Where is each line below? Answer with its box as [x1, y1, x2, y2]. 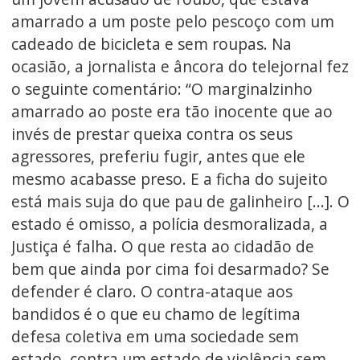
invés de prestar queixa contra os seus [10, 123, 292, 145]
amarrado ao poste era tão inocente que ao [10, 100, 333, 123]
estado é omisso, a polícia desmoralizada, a [10, 213, 328, 235]
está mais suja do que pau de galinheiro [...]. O [10, 190, 350, 213]
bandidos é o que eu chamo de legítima [10, 303, 301, 325]
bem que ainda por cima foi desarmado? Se [10, 258, 329, 280]
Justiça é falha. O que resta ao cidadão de [10, 235, 314, 258]
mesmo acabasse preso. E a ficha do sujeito [10, 168, 328, 190]
